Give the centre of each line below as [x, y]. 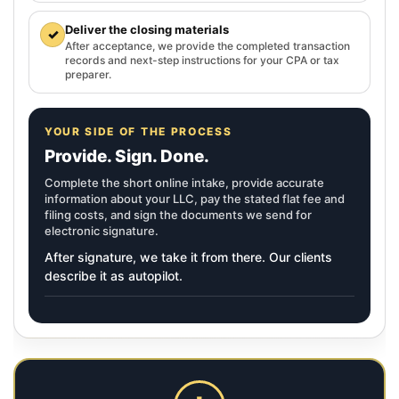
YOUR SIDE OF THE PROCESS [138, 131]
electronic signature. [102, 230]
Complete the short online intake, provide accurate [184, 182]
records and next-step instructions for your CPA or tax [202, 60]
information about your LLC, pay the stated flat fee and [195, 198]
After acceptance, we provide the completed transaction [208, 45]
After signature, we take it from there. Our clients [188, 256]
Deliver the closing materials [147, 29]
